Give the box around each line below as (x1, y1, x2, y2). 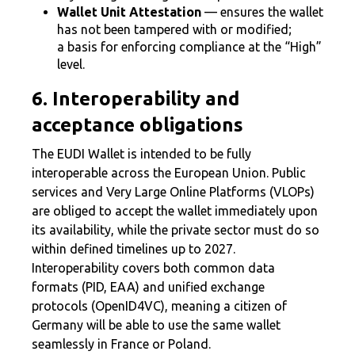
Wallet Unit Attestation (57, 5, 201, 19)
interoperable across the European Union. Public (32, 166, 306, 180)
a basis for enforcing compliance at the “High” (57, 40, 322, 54)
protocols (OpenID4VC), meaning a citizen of (32, 299, 287, 313)
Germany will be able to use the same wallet (32, 318, 281, 332)
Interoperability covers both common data (32, 261, 275, 275)
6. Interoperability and (32, 88, 239, 109)
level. (57, 57, 85, 71)
